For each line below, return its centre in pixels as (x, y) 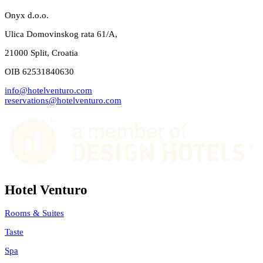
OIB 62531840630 (39, 71)
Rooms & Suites (34, 213)
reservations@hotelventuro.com (63, 100)
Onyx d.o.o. (27, 15)
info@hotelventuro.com (48, 90)
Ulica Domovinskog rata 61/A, (61, 34)
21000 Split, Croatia (41, 53)
